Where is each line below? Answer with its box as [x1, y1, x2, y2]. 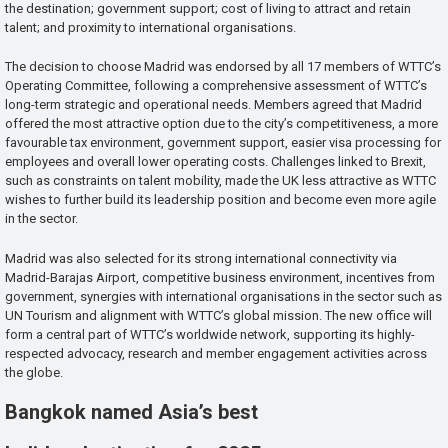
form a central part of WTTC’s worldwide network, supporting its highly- [5, 327, 415, 343]
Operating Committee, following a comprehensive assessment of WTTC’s [5, 78, 427, 94]
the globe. [5, 365, 63, 381]
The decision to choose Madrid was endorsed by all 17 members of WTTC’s [5, 59, 441, 75]
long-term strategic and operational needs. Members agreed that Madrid [5, 97, 422, 113]
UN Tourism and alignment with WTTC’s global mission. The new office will [5, 308, 432, 324]
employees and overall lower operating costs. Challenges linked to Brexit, [5, 154, 426, 170]
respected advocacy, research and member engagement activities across [5, 346, 427, 362]
